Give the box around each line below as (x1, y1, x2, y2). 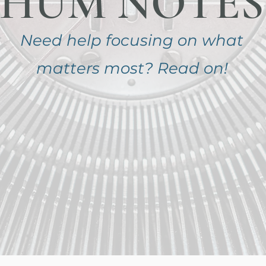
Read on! (157, 59, 228, 78)
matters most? (36, 59, 157, 78)
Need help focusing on (20, 31, 202, 50)
